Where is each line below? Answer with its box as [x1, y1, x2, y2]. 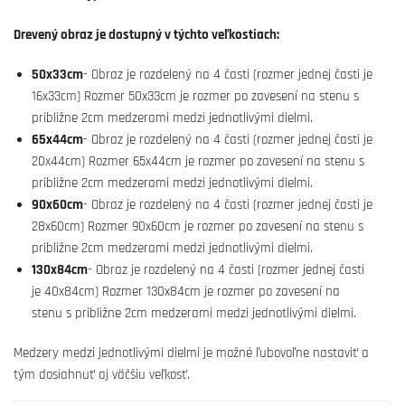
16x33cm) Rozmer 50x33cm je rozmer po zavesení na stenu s [32, 88, 359, 105]
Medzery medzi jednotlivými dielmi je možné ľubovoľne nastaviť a [14, 344, 369, 362]
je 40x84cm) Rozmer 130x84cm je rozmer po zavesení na [32, 283, 340, 300]
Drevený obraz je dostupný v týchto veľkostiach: [14, 26, 279, 43]
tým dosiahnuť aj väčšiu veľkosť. [14, 366, 190, 383]
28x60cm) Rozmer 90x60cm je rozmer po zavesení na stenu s [32, 218, 363, 235]
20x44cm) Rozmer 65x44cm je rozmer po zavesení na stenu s [32, 153, 364, 170]
